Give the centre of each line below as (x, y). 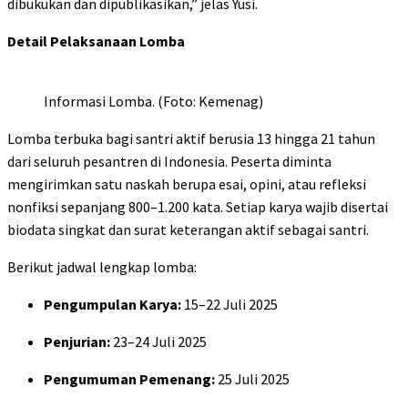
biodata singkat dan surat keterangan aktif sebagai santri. (188, 230)
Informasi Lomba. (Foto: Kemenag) (153, 102)
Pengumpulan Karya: (112, 305)
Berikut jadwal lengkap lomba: (102, 267)
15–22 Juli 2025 (229, 305)
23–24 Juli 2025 (158, 342)
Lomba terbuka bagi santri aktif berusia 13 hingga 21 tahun (191, 139)
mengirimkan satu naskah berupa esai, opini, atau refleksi (187, 184)
